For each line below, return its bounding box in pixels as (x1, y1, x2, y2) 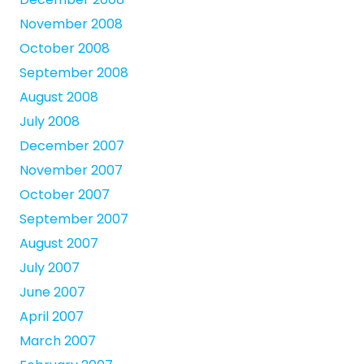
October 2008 (19, 39, 110, 58)
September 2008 (19, 63, 128, 83)
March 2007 (19, 331, 96, 351)
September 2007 (19, 210, 128, 229)
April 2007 (19, 307, 84, 327)
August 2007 (19, 234, 98, 253)
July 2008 (19, 112, 80, 132)
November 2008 (19, 15, 123, 34)
